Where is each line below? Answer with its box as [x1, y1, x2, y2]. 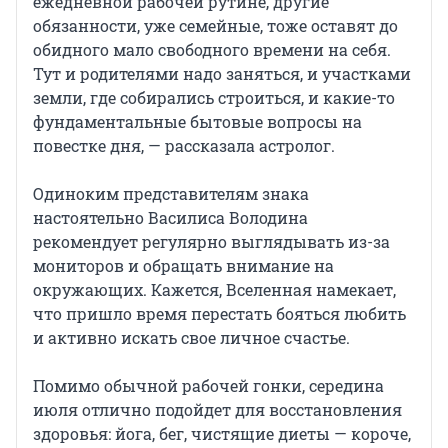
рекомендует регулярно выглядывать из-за [33, 231, 390, 253]
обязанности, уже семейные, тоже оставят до [33, 15, 398, 37]
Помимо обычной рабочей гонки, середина [33, 375, 384, 397]
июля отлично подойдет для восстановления [33, 399, 402, 421]
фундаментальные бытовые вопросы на [33, 111, 362, 133]
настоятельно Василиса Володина [33, 207, 308, 229]
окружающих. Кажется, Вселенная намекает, [33, 279, 396, 301]
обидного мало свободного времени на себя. [33, 39, 391, 61]
